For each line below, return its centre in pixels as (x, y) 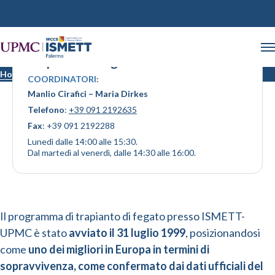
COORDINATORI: (63, 79)
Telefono (46, 110)
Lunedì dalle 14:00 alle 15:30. (82, 141)
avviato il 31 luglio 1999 (127, 233)
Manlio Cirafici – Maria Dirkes (87, 94)
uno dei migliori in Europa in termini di (119, 249)
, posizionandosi (223, 233)
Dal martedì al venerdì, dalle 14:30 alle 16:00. (111, 153)
